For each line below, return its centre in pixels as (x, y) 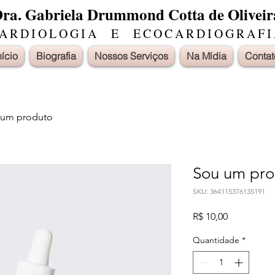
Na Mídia (207, 56)
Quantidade (216, 240)
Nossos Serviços (131, 56)
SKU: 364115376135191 (229, 191)
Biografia (56, 56)
